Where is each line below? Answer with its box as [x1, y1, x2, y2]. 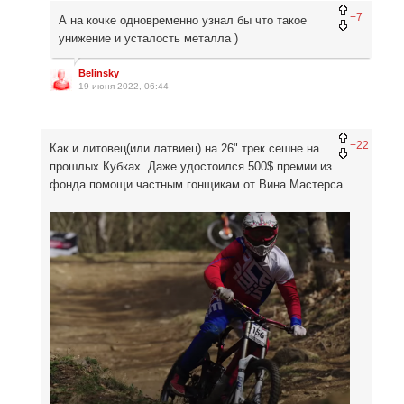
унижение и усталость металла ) [59, 32, 238, 46]
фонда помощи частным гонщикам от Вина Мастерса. [50, 178, 350, 192]
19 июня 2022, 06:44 [78, 81, 169, 92]
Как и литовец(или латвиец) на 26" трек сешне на [50, 142, 319, 156]
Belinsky [78, 68, 119, 79]
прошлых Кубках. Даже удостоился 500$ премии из [50, 160, 332, 174]
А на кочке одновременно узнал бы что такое [59, 14, 307, 28]
